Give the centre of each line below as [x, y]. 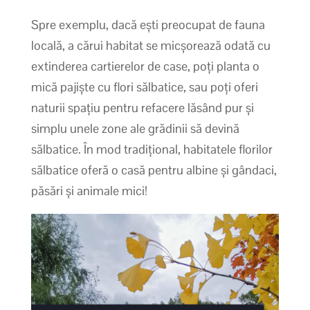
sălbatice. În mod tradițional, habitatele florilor [152, 149]
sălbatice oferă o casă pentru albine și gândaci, [154, 170]
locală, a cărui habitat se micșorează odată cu [151, 45]
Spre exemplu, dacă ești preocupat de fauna [148, 24]
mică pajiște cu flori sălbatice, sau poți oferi [144, 86]
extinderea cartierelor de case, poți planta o [145, 66]
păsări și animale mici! [89, 190]
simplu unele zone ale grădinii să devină [135, 128]
